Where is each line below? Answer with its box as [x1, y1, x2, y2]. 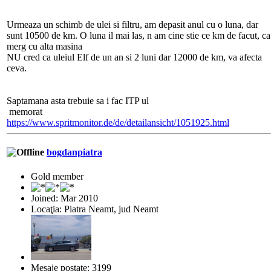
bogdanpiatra [47, 147, 102, 158]
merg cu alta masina [7, 41, 82, 52]
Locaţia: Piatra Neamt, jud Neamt [31, 203, 158, 214]
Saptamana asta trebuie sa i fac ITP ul [7, 96, 149, 106]
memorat [7, 106, 42, 117]
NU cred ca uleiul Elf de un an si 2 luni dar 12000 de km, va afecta [7, 52, 262, 63]
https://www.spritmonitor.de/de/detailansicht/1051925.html [7, 117, 229, 128]
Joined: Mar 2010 [31, 192, 98, 203]
